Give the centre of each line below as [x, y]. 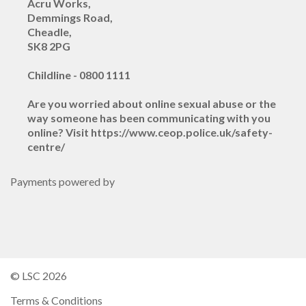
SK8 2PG [49, 46]
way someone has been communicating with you [149, 118]
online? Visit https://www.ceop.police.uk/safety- [150, 133]
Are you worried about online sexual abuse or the [152, 104]
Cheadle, [50, 32]
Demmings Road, [70, 18]
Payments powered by [62, 182]
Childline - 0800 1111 [79, 75]
